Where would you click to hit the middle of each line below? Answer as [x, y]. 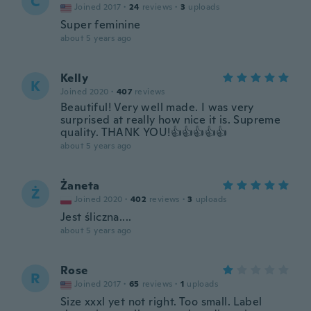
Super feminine [101, 25]
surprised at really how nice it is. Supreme [171, 120]
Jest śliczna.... [96, 217]
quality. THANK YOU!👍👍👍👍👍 [144, 132]
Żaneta [80, 186]
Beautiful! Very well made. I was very [157, 107]
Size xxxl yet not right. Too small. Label [161, 302]
